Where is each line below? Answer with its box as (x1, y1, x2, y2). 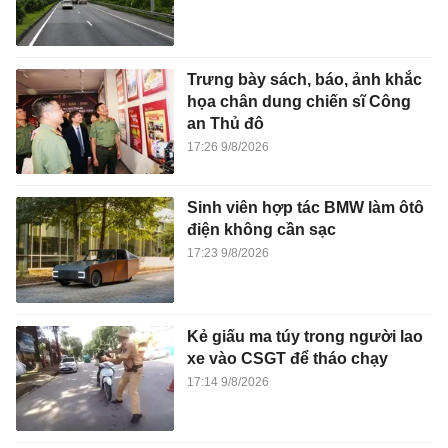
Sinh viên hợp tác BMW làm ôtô (186, 199, 424, 217)
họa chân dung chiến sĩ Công (186, 92, 411, 110)
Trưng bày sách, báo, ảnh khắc (186, 70, 422, 88)
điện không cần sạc (186, 221, 336, 239)
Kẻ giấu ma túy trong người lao (186, 328, 423, 346)
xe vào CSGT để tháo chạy (186, 350, 388, 368)
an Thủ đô (186, 114, 264, 132)
